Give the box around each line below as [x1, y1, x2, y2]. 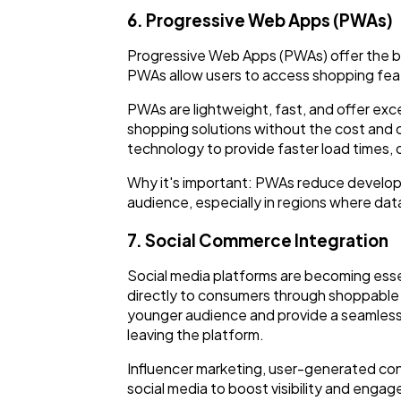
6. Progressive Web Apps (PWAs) [127, 10, 393, 31]
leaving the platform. [127, 324, 264, 344]
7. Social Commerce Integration [127, 229, 388, 251]
